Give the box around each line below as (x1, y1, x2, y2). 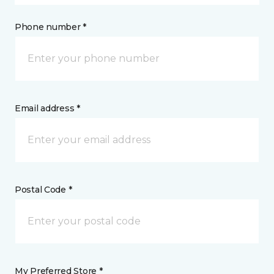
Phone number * (15, 21, 87, 33)
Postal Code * (15, 184, 72, 196)
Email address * (15, 103, 80, 114)
